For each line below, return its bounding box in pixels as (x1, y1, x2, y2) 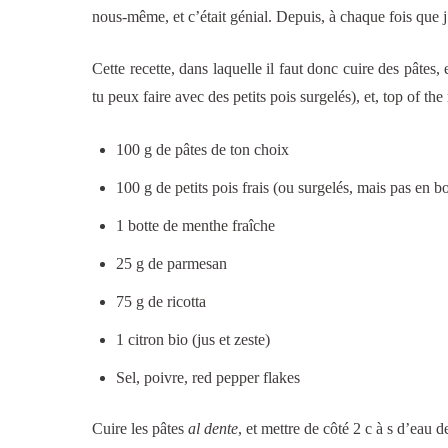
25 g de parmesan (116, 255, 227, 273)
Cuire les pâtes (92, 420, 188, 438)
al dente (188, 420, 238, 438)
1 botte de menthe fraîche (116, 217, 275, 235)
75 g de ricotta (116, 293, 206, 311)
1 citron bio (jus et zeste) (116, 331, 270, 349)
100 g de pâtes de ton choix (116, 141, 289, 159)
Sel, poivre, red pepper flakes (116, 369, 300, 387)
